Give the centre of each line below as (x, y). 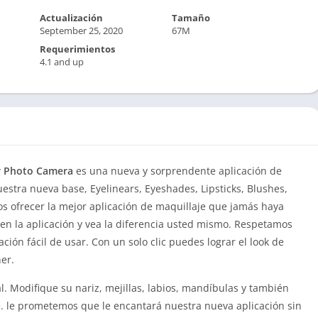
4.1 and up (61, 62)
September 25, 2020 (81, 31)
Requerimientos (77, 49)
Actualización (71, 18)
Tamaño (191, 18)
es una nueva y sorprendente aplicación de (179, 171)
